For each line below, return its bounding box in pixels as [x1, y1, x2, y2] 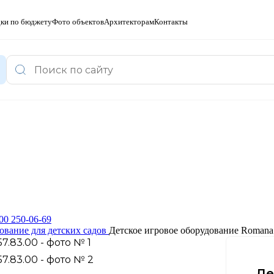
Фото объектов [52, 17, 104, 26]
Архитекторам [104, 17, 154, 26]
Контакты [154, 17, 188, 26]
